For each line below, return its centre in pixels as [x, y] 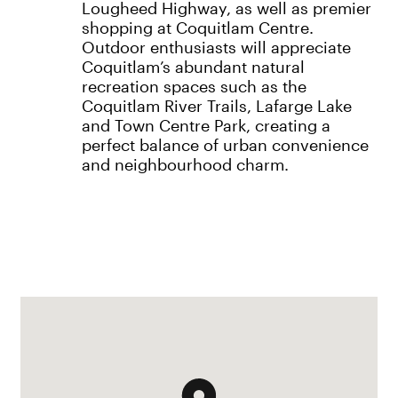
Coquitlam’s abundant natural [193, 67]
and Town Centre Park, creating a [206, 126]
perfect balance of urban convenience [225, 145]
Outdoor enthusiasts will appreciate [216, 48]
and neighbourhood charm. [185, 165]
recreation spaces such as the [194, 87]
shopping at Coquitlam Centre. [197, 28]
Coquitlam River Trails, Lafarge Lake [216, 106]
